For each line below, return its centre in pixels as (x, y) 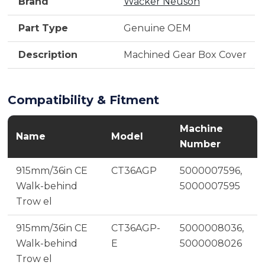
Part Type (43, 28)
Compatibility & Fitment (83, 100)
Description (48, 54)
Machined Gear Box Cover (185, 54)
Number (200, 144)
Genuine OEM (157, 28)
